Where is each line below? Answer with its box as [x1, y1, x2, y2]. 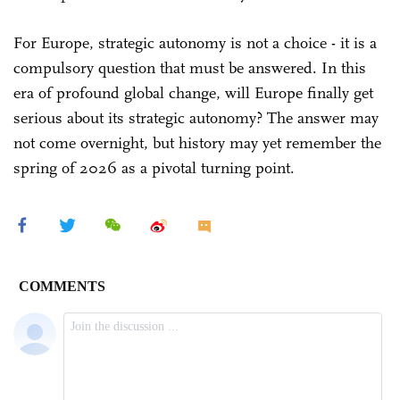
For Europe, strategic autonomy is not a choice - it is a [13, 32, 377, 53]
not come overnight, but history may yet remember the [13, 132, 381, 153]
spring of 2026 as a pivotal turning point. [13, 157, 295, 178]
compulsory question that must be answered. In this [13, 57, 366, 78]
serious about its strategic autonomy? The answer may [13, 107, 379, 128]
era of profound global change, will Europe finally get [13, 82, 373, 103]
